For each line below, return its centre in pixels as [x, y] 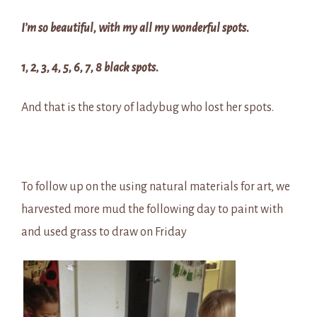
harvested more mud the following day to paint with [152, 209]
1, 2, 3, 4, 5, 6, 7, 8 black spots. [90, 68]
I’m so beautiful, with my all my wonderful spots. [135, 28]
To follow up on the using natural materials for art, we [156, 187]
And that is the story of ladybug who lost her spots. [148, 108]
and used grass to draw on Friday [104, 232]
